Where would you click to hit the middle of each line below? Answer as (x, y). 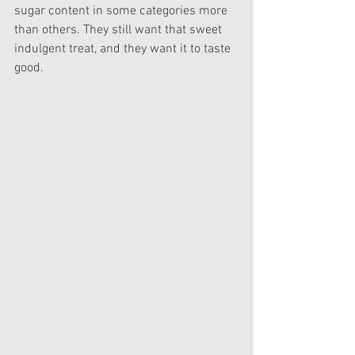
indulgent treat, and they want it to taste (124, 50)
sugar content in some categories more (122, 11)
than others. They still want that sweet (120, 31)
